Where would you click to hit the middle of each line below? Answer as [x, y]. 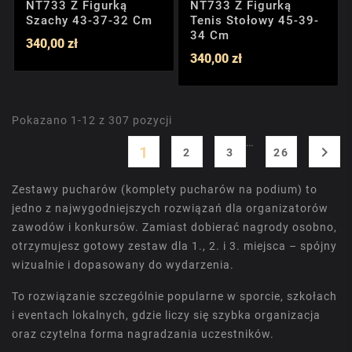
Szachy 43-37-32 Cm [89, 20]
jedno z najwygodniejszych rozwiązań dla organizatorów [170, 209]
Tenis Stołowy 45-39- [255, 20]
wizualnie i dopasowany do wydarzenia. [123, 265]
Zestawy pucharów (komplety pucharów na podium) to [165, 190]
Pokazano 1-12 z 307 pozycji [92, 121]
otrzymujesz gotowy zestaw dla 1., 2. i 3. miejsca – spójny [174, 246]
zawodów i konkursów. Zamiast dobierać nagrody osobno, [174, 227]
